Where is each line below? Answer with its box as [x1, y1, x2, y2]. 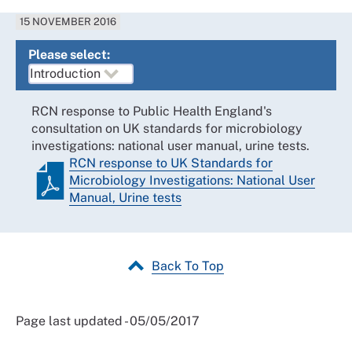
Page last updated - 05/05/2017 [16, 313, 200, 328]
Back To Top [152, 258, 224, 273]
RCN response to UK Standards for [69, 155, 273, 170]
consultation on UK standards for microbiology [31, 120, 302, 136]
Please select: [28, 46, 110, 62]
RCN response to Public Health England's [31, 103, 272, 119]
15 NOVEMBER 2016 [20, 15, 117, 27]
